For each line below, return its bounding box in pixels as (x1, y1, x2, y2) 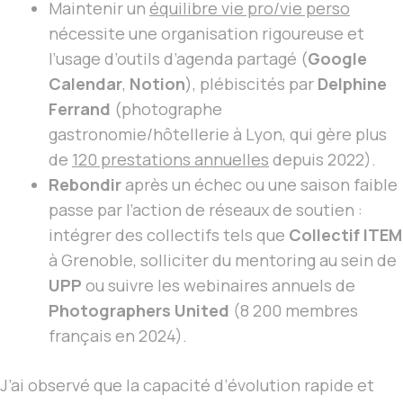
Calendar (49, 73, 122, 95)
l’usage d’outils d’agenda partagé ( (49, 48, 308, 70)
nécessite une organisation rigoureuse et (49, 22, 364, 45)
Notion (130, 73, 185, 95)
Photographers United (49, 300, 229, 322)
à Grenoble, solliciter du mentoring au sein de (49, 249, 397, 272)
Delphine (318, 73, 387, 95)
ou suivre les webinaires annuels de (82, 274, 355, 297)
